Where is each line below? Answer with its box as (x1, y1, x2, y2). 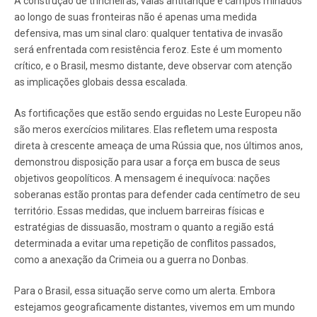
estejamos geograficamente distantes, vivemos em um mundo (14, 301, 295, 313)
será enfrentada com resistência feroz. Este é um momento (14, 44, 282, 56)
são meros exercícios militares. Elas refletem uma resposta (14, 124, 277, 136)
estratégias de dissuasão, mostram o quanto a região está (14, 221, 274, 234)
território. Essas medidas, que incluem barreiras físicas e (14, 205, 265, 217)
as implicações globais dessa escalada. (14, 76, 188, 88)
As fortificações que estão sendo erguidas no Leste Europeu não (14, 108, 301, 120)
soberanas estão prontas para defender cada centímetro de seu (14, 189, 300, 201)
